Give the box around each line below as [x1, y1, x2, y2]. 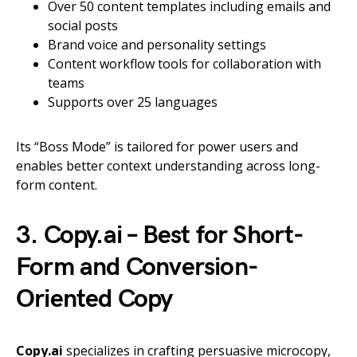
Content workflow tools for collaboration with [48, 55, 321, 73]
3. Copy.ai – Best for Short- [16, 220, 304, 252]
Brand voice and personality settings [48, 36, 266, 54]
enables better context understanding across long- [16, 157, 320, 175]
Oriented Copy [16, 284, 173, 316]
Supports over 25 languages [48, 93, 218, 112]
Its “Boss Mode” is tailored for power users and [16, 138, 298, 156]
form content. [16, 176, 97, 194]
